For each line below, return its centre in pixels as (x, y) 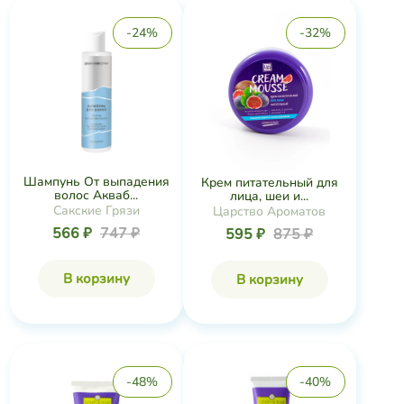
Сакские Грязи (96, 211)
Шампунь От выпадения (96, 182)
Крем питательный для (269, 182)
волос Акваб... (96, 196)
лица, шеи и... (269, 196)
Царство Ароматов (269, 211)
